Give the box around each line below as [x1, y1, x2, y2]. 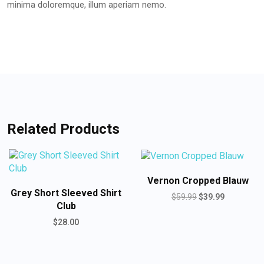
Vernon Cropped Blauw [147, 175, 249, 187]
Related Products [7, 121, 120, 138]
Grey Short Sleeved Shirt [11, 187, 121, 199]
